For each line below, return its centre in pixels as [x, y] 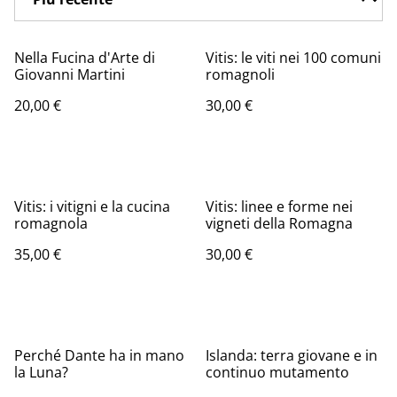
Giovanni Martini [70, 74]
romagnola [51, 223]
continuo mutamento [277, 372]
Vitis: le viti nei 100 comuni [293, 57]
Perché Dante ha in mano [99, 355]
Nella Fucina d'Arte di [85, 57]
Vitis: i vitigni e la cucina [92, 206]
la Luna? [41, 372]
